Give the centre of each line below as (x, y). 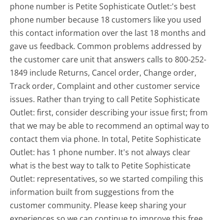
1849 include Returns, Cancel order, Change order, (103, 73)
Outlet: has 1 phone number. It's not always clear (100, 152)
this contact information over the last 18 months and (108, 33)
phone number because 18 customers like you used (106, 20)
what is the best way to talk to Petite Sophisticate (100, 166)
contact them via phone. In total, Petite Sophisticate (106, 139)
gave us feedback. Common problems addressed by (106, 46)
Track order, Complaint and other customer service (105, 86)
